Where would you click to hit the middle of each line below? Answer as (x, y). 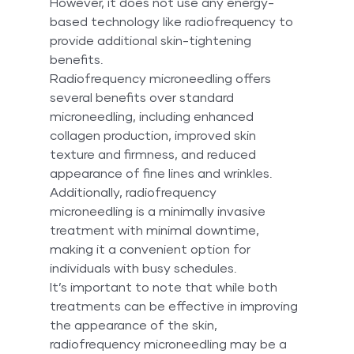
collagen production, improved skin (154, 136)
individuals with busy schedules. (143, 268)
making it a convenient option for (151, 249)
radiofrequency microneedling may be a (169, 344)
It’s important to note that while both (165, 287)
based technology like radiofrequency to (173, 22)
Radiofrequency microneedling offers (162, 79)
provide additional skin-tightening (152, 41)
